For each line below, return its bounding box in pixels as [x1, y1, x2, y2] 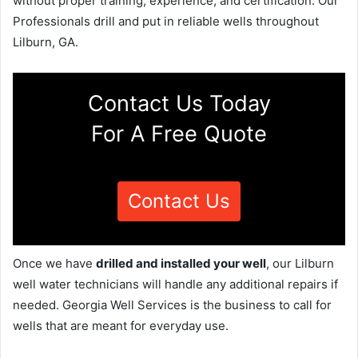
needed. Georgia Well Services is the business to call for [13, 296, 332, 312]
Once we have [13, 255, 96, 271]
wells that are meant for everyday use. [13, 317, 229, 333]
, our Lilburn [266, 255, 334, 271]
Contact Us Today [87, 89, 271, 117]
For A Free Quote [91, 120, 267, 147]
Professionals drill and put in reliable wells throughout [13, 13, 319, 29]
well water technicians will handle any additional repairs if [13, 276, 338, 292]
